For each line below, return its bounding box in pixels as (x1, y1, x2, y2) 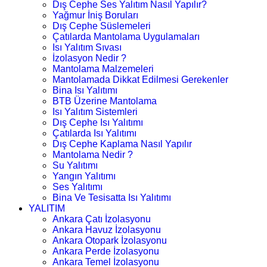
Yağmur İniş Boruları (52, 10, 138, 20)
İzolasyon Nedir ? (52, 52, 126, 63)
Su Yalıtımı (52, 160, 98, 170)
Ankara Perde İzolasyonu (52, 246, 159, 256)
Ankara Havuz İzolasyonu (52, 224, 161, 235)
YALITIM (29, 203, 65, 213)
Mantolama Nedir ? (52, 149, 133, 160)
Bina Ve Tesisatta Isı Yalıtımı (52, 192, 171, 203)
